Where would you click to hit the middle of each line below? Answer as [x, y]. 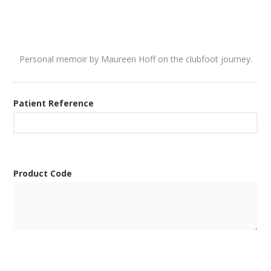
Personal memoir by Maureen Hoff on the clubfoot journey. [135, 59]
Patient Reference [54, 103]
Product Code [43, 174]
